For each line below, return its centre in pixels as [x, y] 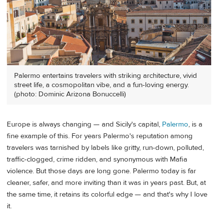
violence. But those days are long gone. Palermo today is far [101, 171]
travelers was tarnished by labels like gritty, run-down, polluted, [105, 147]
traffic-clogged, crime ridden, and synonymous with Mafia [97, 159]
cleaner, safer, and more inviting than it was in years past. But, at [106, 182]
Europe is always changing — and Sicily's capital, [84, 124]
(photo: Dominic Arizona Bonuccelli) [70, 94]
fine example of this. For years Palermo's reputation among [100, 136]
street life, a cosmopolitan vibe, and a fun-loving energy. [101, 85]
